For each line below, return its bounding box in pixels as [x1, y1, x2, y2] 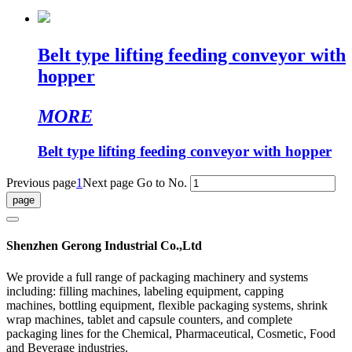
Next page [82, 176, 134, 190]
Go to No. [137, 176, 187, 190]
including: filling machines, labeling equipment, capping [6, 284, 284, 298]
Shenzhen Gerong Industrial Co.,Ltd [6, 239, 202, 253]
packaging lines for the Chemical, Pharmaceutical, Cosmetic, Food [6, 326, 335, 340]
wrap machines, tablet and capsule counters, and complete [6, 312, 292, 326]
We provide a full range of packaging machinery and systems [6, 269, 308, 284]
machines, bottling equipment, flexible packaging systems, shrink [6, 298, 328, 312]
